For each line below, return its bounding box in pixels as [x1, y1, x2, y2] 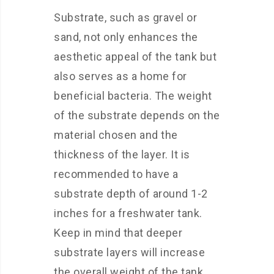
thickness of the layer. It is [54, 148, 190, 161]
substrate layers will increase [54, 246, 205, 259]
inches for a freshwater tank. [54, 207, 202, 220]
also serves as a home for [54, 70, 187, 83]
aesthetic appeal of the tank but [54, 50, 217, 63]
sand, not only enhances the [54, 31, 198, 43]
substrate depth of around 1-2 [54, 187, 208, 200]
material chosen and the [54, 128, 178, 141]
